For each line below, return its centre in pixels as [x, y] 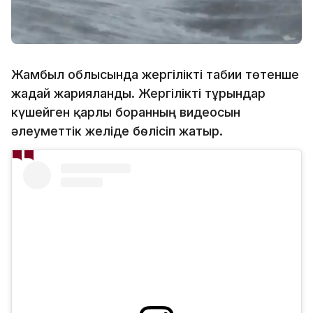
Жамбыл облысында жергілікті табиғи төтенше [155, 74]
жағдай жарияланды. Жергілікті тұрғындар [138, 93]
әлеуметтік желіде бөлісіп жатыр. [117, 131]
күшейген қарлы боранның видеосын [126, 112]
